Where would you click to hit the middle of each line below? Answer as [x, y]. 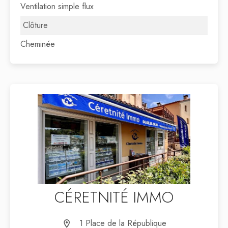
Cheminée [38, 44]
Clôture [35, 25]
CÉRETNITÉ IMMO [114, 197]
